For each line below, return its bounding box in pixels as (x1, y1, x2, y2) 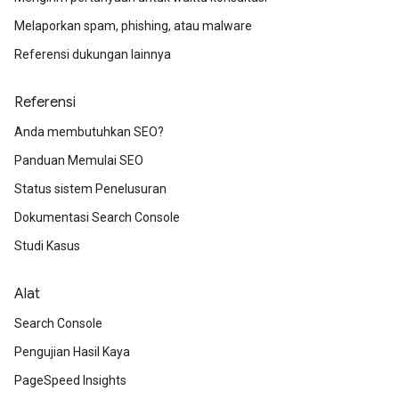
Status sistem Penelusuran (14, 182, 167, 197)
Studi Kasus (14, 239, 80, 254)
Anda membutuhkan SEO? (14, 125, 164, 140)
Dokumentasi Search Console (14, 210, 180, 225)
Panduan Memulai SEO (14, 153, 143, 168)
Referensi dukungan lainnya (14, 47, 171, 62)
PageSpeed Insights (14, 373, 126, 388)
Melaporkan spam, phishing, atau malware (14, 19, 252, 34)
